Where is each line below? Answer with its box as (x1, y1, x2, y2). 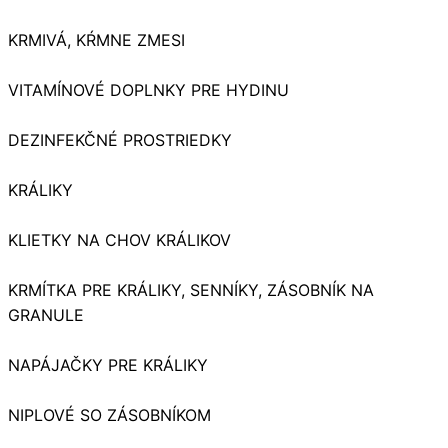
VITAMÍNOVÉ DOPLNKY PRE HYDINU (8, 79, 289, 100)
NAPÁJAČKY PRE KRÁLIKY (8, 354, 208, 375)
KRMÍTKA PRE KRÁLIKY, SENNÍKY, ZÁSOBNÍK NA (8, 279, 374, 300)
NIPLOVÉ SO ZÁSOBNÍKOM (8, 404, 211, 425)
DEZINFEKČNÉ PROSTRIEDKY (8, 129, 232, 150)
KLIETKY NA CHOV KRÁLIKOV (8, 229, 231, 250)
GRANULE (8, 304, 84, 325)
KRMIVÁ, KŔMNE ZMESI (8, 29, 185, 50)
